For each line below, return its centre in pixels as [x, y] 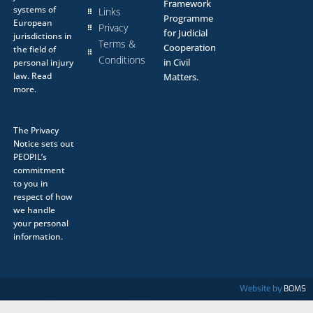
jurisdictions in [42, 36]
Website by [262, 288]
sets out [56, 143]
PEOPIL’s [30, 156]
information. [38, 236]
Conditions [122, 59]
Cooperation [190, 47]
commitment [39, 170]
